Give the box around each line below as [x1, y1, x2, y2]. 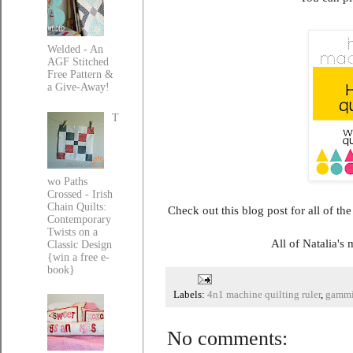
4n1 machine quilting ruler [207, 288, 321, 300]
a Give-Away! [46, 81, 110, 94]
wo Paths [46, 175, 87, 188]
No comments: [167, 326, 288, 350]
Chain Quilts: [46, 200, 106, 213]
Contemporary [46, 213, 111, 225]
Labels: [173, 288, 207, 300]
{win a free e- [46, 251, 110, 263]
